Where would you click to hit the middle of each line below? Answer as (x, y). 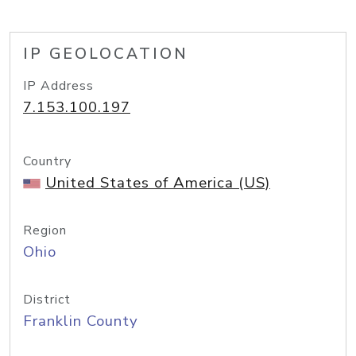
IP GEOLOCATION (106, 54)
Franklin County (81, 321)
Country (47, 161)
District (47, 300)
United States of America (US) (158, 183)
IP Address (58, 86)
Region (45, 230)
